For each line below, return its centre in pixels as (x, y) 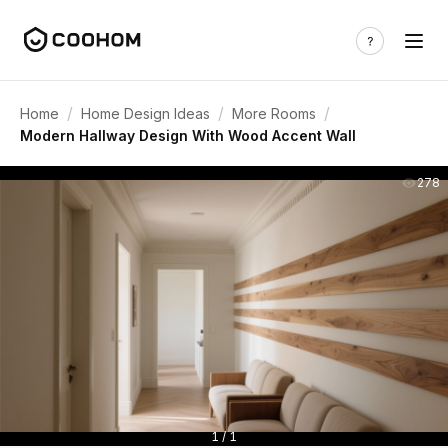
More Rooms (274, 113)
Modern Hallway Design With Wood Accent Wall (188, 135)
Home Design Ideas (145, 113)
